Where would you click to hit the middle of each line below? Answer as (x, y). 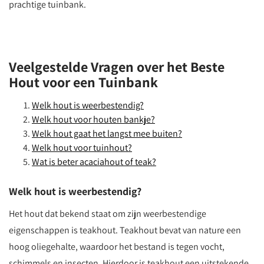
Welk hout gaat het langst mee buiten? (107, 133)
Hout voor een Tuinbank (83, 82)
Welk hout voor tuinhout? (82, 148)
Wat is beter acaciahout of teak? (94, 162)
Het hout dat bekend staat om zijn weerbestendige (108, 214)
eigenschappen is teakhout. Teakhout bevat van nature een (125, 230)
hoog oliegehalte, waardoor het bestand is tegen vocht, (117, 247)
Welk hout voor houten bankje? (93, 119)
